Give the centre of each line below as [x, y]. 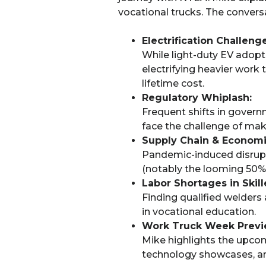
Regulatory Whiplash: [197, 98]
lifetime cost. [173, 84]
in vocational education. [199, 212]
